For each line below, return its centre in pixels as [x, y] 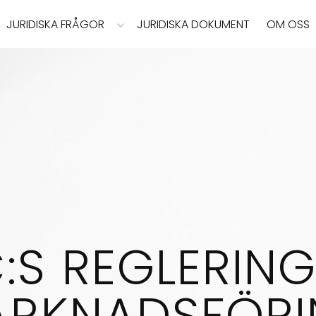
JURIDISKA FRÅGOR [55, 24]
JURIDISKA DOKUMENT [193, 24]
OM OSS [288, 24]
